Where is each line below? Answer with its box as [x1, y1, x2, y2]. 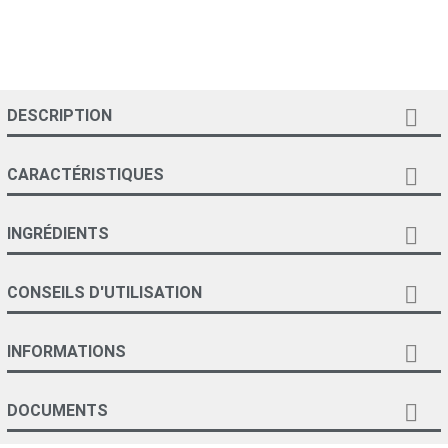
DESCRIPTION [7, 105, 112, 125]
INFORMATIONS [7, 341, 126, 361]
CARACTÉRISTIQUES [7, 164, 164, 184]
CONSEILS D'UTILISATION [7, 282, 202, 302]
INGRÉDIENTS [7, 223, 109, 243]
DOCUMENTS [7, 400, 108, 420]
